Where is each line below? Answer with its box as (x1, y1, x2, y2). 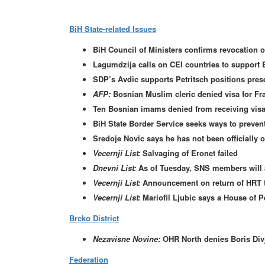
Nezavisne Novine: (93, 233, 160, 244)
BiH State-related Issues (69, 23, 156, 34)
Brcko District (69, 212, 119, 224)
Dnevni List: (93, 162, 136, 173)
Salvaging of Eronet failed (140, 147, 238, 159)
